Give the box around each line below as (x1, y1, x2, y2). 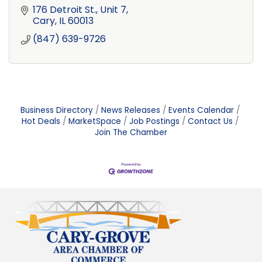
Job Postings (129, 115, 180, 127)
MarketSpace (68, 115, 121, 127)
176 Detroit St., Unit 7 (33, 2, 126, 16)
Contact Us (187, 115, 233, 127)
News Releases (101, 104, 160, 116)
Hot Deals (21, 115, 60, 127)
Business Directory (20, 104, 93, 116)
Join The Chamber (95, 126, 167, 138)
